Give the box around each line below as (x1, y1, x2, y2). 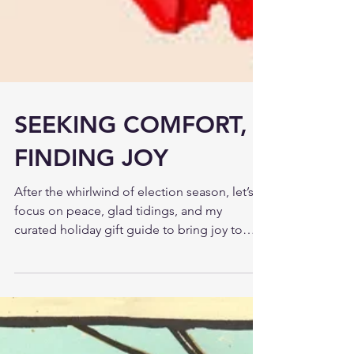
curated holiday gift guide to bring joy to (14, 254, 243, 269)
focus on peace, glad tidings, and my (14, 235, 222, 250)
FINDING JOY (14, 175, 168, 204)
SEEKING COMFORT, (14, 142, 247, 171)
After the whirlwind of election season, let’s (14, 216, 254, 231)
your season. (14, 273, 85, 288)
